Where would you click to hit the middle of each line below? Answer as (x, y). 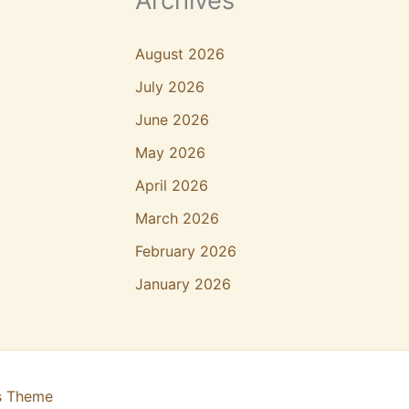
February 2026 (186, 252)
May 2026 (170, 153)
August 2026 (180, 54)
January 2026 (183, 284)
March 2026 (177, 219)
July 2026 (170, 87)
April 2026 (172, 186)
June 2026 (172, 120)
